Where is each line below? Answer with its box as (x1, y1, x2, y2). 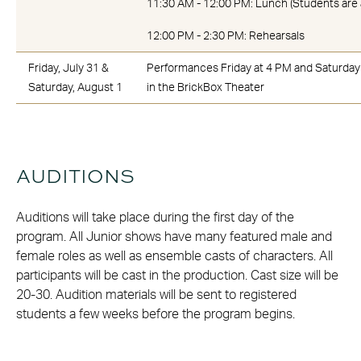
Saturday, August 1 (28, 81, 122, 93)
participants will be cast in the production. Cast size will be (16, 268, 338, 282)
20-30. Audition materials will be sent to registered (16, 288, 297, 301)
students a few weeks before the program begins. (16, 307, 295, 321)
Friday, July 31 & (28, 62, 109, 74)
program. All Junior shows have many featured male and (16, 230, 332, 243)
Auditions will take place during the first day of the (16, 210, 294, 224)
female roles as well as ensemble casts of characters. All (16, 249, 333, 263)
